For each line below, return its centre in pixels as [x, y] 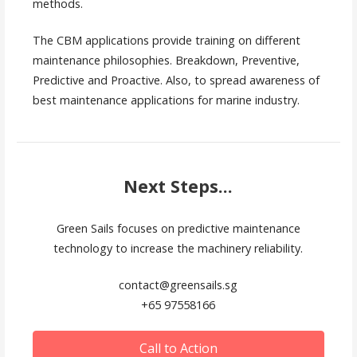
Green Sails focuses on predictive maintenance [178, 228]
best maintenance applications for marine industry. [166, 100]
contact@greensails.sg [178, 285]
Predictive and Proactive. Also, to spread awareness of [176, 80]
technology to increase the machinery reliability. [178, 248]
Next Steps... [178, 186]
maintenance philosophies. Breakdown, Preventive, [166, 61]
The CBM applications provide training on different [166, 41]
